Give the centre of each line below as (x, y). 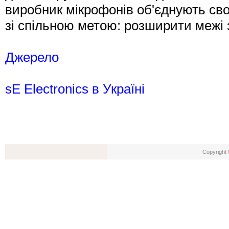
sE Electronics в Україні (75, 89)
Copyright (215, 152)
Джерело (32, 58)
